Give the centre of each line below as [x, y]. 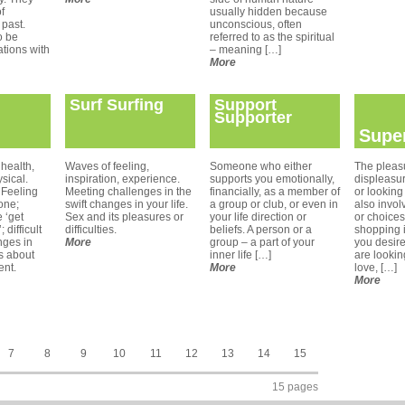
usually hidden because [268, 12]
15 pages [295, 387]
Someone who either [261, 166]
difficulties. [91, 230]
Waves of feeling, [107, 166]
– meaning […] [245, 50]
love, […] [376, 268]
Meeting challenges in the [128, 192]
